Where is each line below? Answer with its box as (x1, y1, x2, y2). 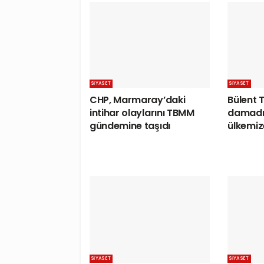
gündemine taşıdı (90, 119, 170, 133)
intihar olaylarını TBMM (90, 106, 194, 120)
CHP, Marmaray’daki (90, 93, 186, 107)
